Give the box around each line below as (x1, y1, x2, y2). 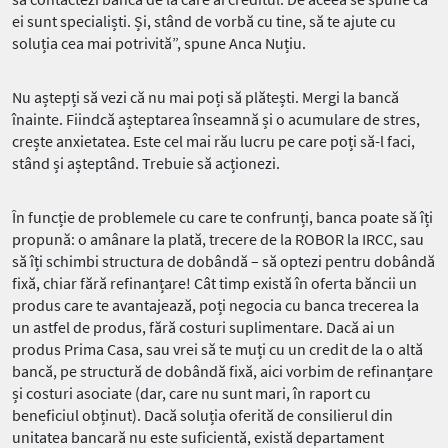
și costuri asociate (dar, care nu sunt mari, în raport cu (12, 383, 371, 404)
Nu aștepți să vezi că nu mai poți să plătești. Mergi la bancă (12, 87, 399, 108)
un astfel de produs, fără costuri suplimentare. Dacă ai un (12, 317, 395, 338)
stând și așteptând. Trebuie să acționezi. (12, 153, 283, 174)
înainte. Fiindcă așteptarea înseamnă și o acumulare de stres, (12, 109, 420, 130)
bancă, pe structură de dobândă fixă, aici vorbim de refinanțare (12, 361, 433, 382)
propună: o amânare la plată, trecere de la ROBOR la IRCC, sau (12, 229, 424, 250)
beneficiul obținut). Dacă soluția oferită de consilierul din (12, 405, 393, 426)
